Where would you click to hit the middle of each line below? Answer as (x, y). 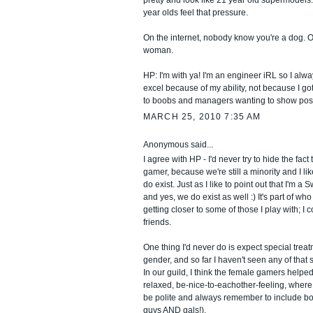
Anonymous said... (178, 145)
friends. (157, 223)
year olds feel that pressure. (196, 13)
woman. (158, 51)
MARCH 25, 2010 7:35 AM (202, 117)
